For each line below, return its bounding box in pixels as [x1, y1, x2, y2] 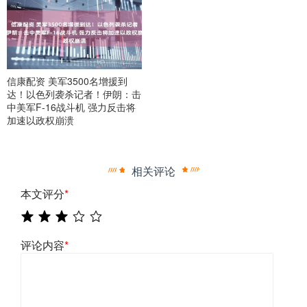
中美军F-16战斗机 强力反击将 [7, 100, 136, 114]
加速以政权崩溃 [7, 113, 74, 127]
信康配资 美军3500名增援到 [7, 74, 127, 88]
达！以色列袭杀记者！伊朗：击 [7, 87, 141, 101]
